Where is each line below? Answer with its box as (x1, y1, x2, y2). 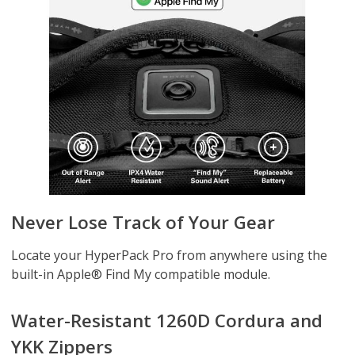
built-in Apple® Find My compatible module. (11, 265, 270, 283)
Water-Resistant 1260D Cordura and (11, 308, 323, 334)
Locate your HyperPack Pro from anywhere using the (11, 246, 327, 264)
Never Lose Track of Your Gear (11, 209, 275, 235)
